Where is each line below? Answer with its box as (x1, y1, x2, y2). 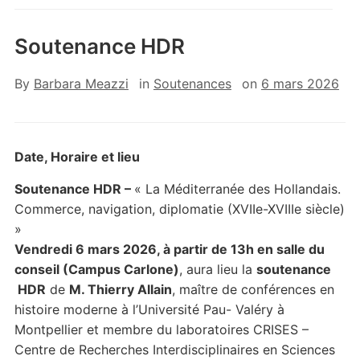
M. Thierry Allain (68, 281, 172, 297)
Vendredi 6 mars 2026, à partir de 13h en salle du (14, 241, 325, 257)
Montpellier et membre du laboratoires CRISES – (14, 321, 309, 337)
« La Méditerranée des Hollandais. (133, 181, 341, 197)
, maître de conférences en (171, 281, 334, 297)
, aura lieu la (178, 261, 256, 277)
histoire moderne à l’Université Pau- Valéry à (14, 301, 284, 317)
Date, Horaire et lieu (14, 149, 140, 165)
